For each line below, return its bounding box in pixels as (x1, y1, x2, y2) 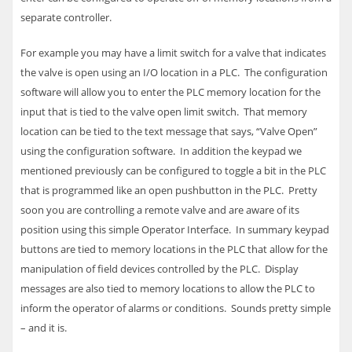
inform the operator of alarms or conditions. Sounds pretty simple (20, 301, 331, 315)
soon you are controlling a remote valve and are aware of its (20, 203, 299, 217)
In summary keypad (236, 222, 329, 236)
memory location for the (204, 85, 321, 99)
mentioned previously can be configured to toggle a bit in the (20, 163, 308, 178)
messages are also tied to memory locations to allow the (20, 281, 284, 295)
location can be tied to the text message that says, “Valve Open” (20, 124, 317, 138)
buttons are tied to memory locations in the (20, 242, 227, 256)
